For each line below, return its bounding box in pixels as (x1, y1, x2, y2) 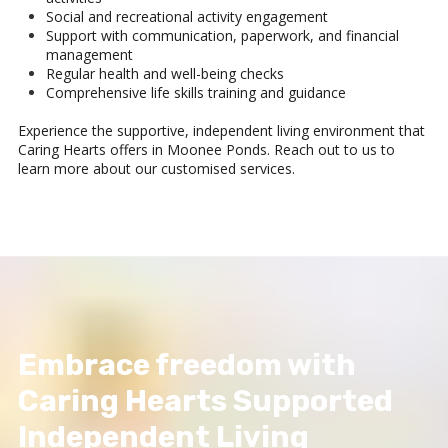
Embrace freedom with (18, 347, 356, 384)
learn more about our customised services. (18, 159, 295, 179)
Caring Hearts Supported (18, 383, 393, 420)
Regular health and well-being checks (46, 64, 284, 84)
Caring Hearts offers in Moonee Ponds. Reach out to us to (18, 140, 395, 160)
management (46, 45, 133, 65)
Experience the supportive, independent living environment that (18, 121, 425, 141)
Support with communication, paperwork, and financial (46, 26, 399, 46)
